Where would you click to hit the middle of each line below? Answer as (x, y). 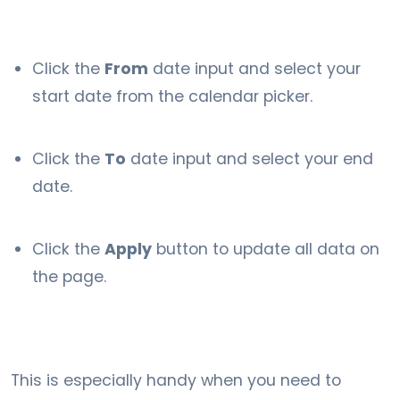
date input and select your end (250, 159)
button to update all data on (266, 249)
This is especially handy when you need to (176, 380)
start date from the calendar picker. (172, 96)
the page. (69, 277)
